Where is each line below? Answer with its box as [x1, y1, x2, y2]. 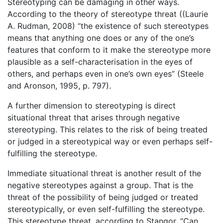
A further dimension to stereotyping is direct [7, 100, 176, 111]
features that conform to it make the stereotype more [7, 44, 211, 55]
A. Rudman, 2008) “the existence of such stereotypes [7, 20, 209, 31]
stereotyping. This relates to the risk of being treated [7, 124, 208, 134]
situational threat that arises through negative [7, 112, 180, 122]
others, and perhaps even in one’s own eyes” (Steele [7, 68, 204, 79]
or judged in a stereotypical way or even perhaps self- [7, 136, 213, 146]
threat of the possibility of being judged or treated [7, 192, 198, 202]
